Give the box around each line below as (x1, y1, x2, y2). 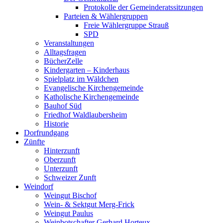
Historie (44, 119, 69, 128)
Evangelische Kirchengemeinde (44, 83, 143, 92)
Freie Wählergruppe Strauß (84, 20, 169, 29)
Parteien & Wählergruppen (64, 11, 148, 20)
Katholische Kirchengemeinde (44, 92, 139, 101)
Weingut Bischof (44, 191, 97, 200)
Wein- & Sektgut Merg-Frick (44, 200, 134, 209)
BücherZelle (44, 56, 83, 65)
